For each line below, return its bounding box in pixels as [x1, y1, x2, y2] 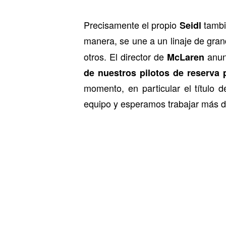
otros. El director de [84, 49, 167, 63]
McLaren [166, 50, 204, 64]
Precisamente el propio [84, 18, 180, 31]
